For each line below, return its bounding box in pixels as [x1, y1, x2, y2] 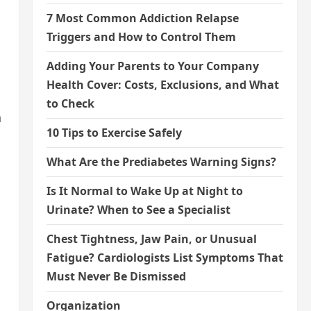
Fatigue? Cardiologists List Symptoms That [46, 250, 283, 266]
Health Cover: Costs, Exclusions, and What [46, 77, 279, 93]
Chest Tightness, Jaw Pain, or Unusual [46, 231, 257, 247]
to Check [46, 96, 94, 112]
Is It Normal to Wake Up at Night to [46, 183, 243, 199]
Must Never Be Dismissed [46, 269, 186, 285]
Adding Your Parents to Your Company [46, 58, 259, 74]
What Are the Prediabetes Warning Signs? [46, 154, 276, 170]
